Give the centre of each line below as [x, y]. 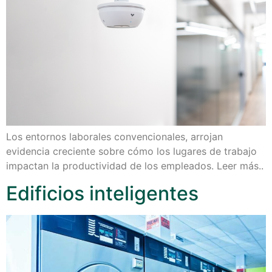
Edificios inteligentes [102, 193]
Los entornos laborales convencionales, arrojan [114, 137]
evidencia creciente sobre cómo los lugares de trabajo [131, 151]
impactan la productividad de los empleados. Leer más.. [135, 166]
